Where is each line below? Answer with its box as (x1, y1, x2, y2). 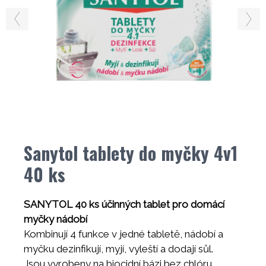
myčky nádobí (24, 213, 87, 225)
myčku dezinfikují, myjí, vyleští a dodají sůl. (24, 243, 213, 255)
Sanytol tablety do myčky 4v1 (24, 140, 237, 166)
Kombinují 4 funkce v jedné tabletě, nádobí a (24, 228, 223, 240)
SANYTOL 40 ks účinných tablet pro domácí (24, 198, 224, 210)
